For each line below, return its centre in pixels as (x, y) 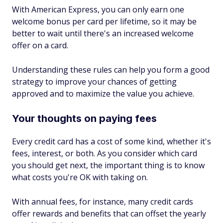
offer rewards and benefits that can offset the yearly (109, 214)
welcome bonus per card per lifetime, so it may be (104, 21)
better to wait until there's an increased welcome (103, 33)
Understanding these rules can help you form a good (111, 70)
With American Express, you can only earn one (98, 9)
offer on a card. (40, 45)
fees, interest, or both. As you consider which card (105, 153)
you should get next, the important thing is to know (108, 165)
